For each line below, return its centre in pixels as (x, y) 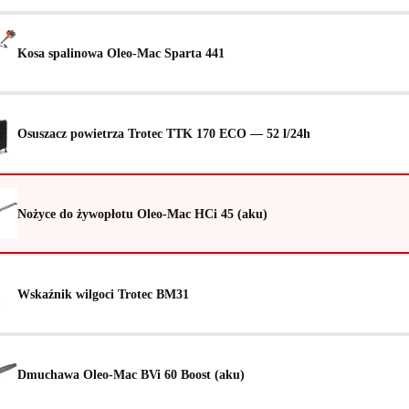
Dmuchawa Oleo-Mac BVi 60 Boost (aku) (131, 374)
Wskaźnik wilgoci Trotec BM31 (103, 294)
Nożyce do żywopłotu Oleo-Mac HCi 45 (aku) (142, 213)
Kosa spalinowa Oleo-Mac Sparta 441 (121, 52)
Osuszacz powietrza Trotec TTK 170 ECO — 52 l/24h (164, 133)
